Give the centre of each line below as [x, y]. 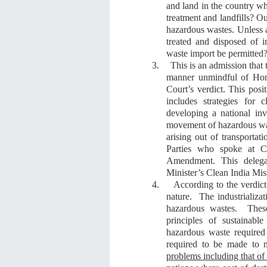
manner [180, 77]
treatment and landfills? [212, 17]
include [180, 101]
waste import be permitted [215, 53]
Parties [182, 148]
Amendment [190, 160]
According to [200, 184]
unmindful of [224, 77]
